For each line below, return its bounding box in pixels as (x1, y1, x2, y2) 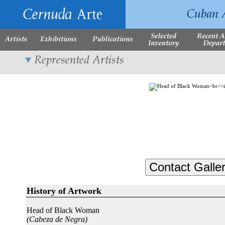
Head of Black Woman (27, 206, 99, 214)
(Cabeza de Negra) (27, 215, 87, 223)
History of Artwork (27, 186, 101, 196)
